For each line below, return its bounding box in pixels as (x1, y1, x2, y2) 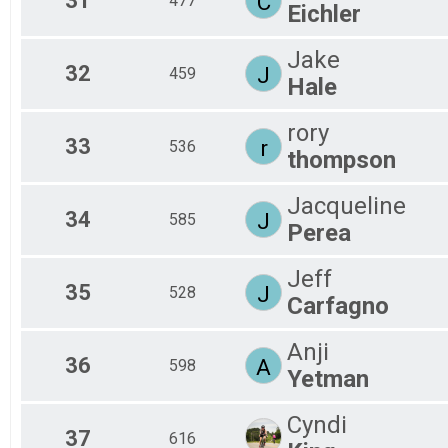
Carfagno (287, 291, 389, 320)
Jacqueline (287, 191, 406, 220)
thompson (287, 145, 396, 174)
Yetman (287, 364, 369, 393)
